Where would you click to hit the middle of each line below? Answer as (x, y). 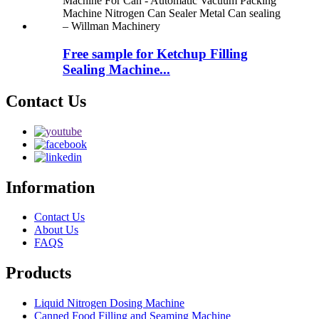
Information (50, 187)
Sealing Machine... (116, 69)
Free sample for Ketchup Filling (155, 53)
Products (38, 273)
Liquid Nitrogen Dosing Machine (109, 303)
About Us (56, 230)
